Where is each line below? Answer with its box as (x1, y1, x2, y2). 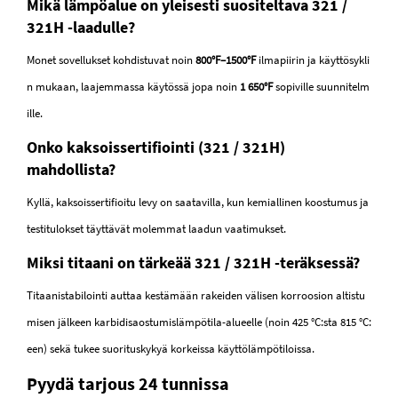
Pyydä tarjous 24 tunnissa (27, 372, 229, 395)
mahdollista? (27, 159, 115, 180)
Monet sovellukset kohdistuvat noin (27, 52, 195, 68)
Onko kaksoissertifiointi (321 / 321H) (27, 137, 285, 158)
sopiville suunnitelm (275, 79, 370, 95)
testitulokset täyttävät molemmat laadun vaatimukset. (27, 221, 286, 237)
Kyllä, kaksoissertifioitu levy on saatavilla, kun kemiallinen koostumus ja (27, 195, 369, 211)
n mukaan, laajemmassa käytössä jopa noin (27, 79, 240, 95)
